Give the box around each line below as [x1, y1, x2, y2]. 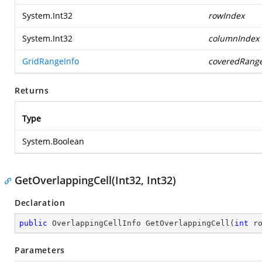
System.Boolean [22, 136, 84, 147]
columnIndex [208, 33, 259, 44]
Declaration [15, 197, 65, 208]
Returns [15, 85, 49, 96]
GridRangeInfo [22, 56, 79, 67]
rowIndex [208, 10, 244, 21]
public [19, 219, 47, 227]
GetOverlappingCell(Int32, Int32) [15, 173, 176, 187]
